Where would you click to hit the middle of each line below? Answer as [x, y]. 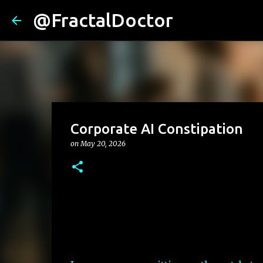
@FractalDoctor [103, 20]
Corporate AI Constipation [156, 129]
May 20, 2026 [103, 144]
